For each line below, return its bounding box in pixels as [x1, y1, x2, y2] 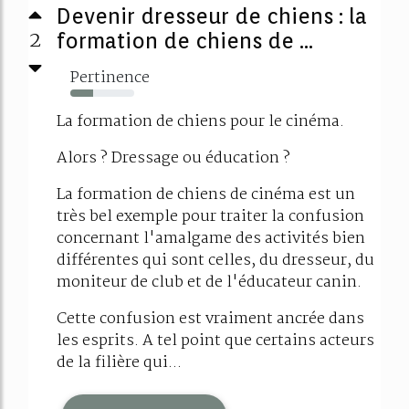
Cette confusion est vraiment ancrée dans [57, 307, 364, 332]
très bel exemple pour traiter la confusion [57, 204, 364, 230]
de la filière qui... [57, 351, 182, 376]
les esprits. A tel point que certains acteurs [57, 329, 374, 354]
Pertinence [70, 66, 150, 91]
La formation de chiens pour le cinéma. [57, 110, 344, 135]
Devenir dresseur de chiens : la [57, 4, 367, 29]
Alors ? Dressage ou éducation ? [57, 146, 290, 172]
